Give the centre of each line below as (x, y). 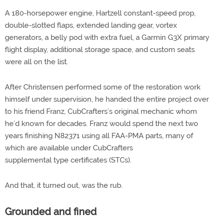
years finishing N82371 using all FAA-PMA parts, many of (99, 136)
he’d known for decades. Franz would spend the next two (101, 123)
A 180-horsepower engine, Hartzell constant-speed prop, (100, 13)
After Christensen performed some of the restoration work (103, 87)
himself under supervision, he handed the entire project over (107, 99)
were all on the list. (36, 62)
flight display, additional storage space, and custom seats (100, 49)
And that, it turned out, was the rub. (64, 185)
